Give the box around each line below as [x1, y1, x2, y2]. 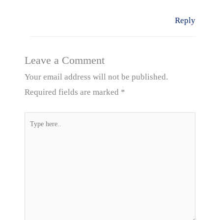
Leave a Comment [25, 55, 105, 67]
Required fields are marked [25, 87, 121, 97]
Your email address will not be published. [25, 72, 168, 82]
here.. [24, 130, 43, 139]
